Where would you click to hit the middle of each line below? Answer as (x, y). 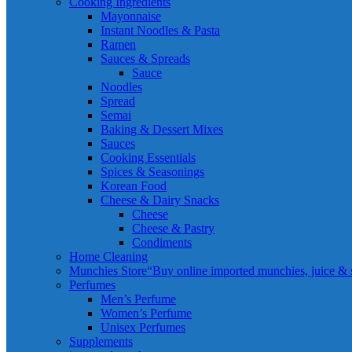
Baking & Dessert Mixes (162, 129)
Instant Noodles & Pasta (160, 30)
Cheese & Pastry (173, 228)
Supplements (101, 341)
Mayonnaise (131, 16)
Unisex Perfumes (143, 327)
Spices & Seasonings (152, 172)
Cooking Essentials (148, 158)
